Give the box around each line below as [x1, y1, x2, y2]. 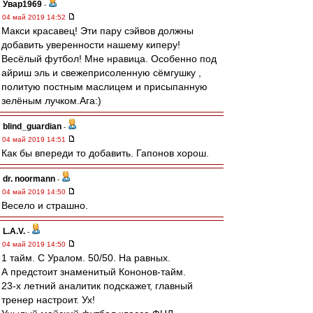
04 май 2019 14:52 [2, 13, 68, 21]
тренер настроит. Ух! [1, 294, 95, 305]
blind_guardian [3, 122, 61, 131]
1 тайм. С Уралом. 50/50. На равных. [1, 252, 170, 263]
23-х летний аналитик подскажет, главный [1, 280, 193, 291]
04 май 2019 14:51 [2, 136, 68, 143]
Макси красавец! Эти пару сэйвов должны [1, 25, 194, 36]
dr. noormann [3, 174, 55, 184]
